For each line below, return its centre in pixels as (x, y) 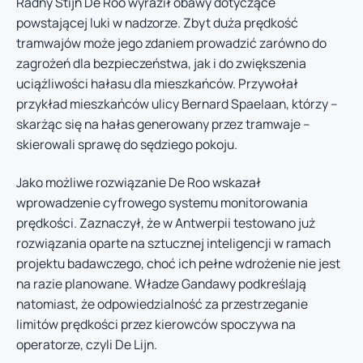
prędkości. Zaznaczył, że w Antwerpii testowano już (166, 223)
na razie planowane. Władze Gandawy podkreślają (161, 284)
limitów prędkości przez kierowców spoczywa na (156, 325)
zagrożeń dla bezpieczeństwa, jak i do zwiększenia (161, 63)
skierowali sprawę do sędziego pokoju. (127, 144)
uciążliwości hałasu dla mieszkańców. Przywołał (157, 83)
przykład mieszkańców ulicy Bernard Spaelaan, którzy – (177, 103)
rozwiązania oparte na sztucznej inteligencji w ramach (173, 243)
